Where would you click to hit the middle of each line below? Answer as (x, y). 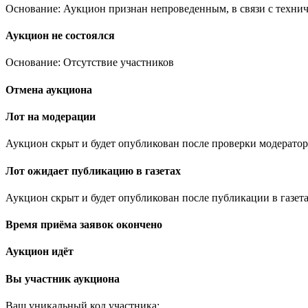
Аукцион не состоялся (60, 36)
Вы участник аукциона (63, 278)
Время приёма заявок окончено (84, 225)
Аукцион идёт (40, 252)
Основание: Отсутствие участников (90, 63)
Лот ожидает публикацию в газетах (93, 170)
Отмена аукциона (49, 89)
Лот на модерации (51, 117)
